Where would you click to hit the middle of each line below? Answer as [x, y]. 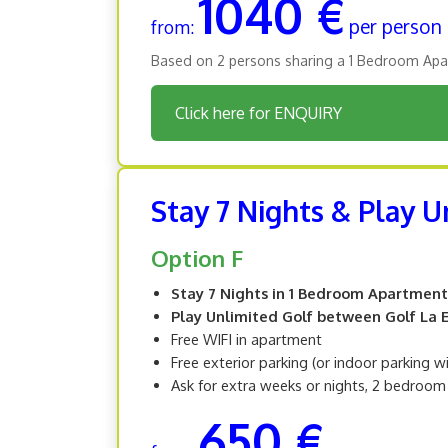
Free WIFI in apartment [246, 338]
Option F [197, 257]
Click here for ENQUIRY [258, 112]
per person [395, 26]
